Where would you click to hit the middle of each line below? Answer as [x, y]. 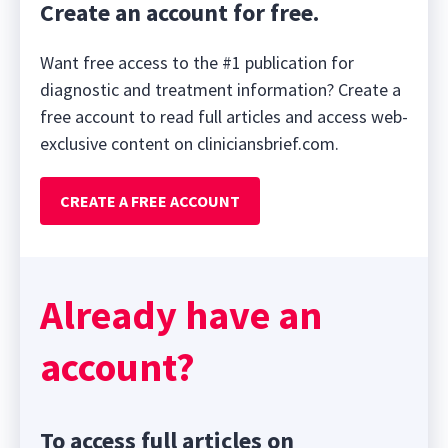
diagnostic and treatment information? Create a [220, 90]
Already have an [181, 315]
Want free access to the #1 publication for [197, 63]
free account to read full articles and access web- [224, 117]
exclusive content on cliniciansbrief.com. [189, 144]
